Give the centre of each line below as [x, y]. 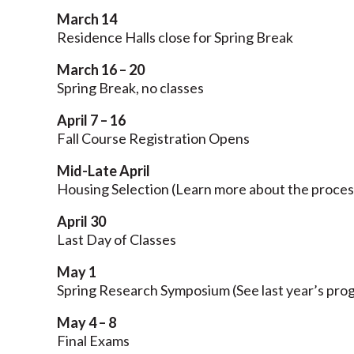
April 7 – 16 [91, 120]
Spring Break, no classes [130, 87]
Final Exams [93, 340]
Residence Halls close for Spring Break [175, 37]
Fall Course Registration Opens [153, 138]
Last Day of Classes [117, 239]
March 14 [87, 19]
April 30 [81, 221]
